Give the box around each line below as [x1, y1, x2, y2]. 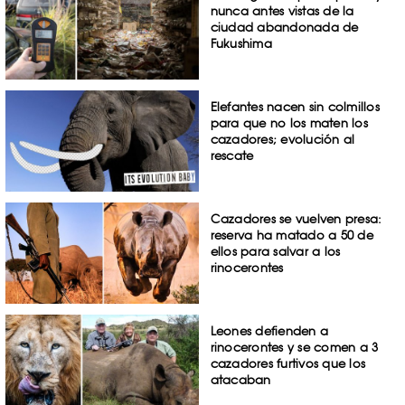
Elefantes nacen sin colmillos [210, 99, 380, 115]
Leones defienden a [210, 323, 329, 338]
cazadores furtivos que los [210, 355, 366, 371]
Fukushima [210, 36, 272, 52]
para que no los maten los [210, 116, 368, 131]
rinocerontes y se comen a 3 [210, 339, 379, 354]
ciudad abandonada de [210, 20, 359, 35]
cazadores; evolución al [210, 132, 355, 147]
